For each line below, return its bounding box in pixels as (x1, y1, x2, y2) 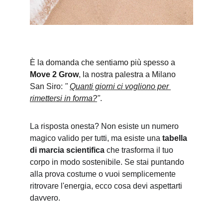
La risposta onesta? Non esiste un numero (30, 122, 181, 130)
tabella (162, 134, 189, 142)
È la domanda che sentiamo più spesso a (30, 58, 177, 67)
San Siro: (30, 82, 65, 91)
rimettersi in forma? (30, 94, 97, 103)
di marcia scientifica (30, 146, 105, 154)
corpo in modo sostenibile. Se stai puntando (30, 158, 186, 166)
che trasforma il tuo (105, 146, 175, 154)
